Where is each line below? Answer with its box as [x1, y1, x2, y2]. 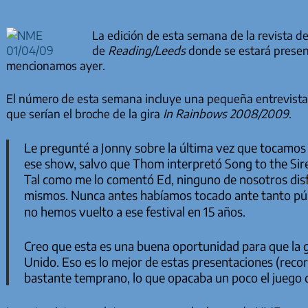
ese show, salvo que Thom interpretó [24, 155, 225, 171]
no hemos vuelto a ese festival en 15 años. [24, 203, 245, 219]
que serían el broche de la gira [5, 105, 163, 121]
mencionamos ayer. [5, 58, 105, 74]
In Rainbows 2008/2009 [162, 105, 289, 121]
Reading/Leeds [108, 43, 186, 58]
